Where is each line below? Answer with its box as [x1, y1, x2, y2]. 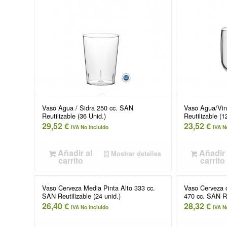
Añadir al [55, 146, 92, 159]
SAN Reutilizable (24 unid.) [42, 191, 121, 201]
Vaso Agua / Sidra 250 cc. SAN [42, 102, 133, 112]
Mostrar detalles [108, 148, 161, 158]
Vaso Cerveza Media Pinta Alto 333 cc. [42, 183, 155, 193]
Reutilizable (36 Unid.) [42, 110, 106, 121]
